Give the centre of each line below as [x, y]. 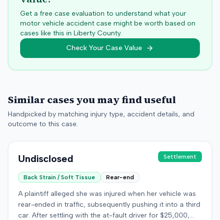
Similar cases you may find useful [92, 100]
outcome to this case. [43, 124]
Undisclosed [46, 159]
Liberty [84, 33]
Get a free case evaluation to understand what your [103, 14]
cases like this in [47, 33]
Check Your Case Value [104, 48]
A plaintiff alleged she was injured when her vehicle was [107, 194]
